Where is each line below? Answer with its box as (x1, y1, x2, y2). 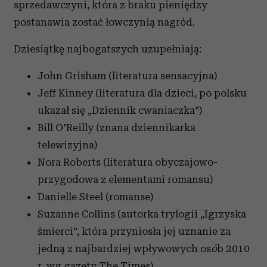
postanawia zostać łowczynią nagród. (14, 16, 195, 28)
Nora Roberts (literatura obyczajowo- (38, 156, 218, 168)
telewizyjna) (38, 139, 97, 151)
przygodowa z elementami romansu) (38, 173, 213, 185)
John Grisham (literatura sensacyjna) (38, 70, 217, 82)
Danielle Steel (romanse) (38, 191, 153, 203)
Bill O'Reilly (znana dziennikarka (38, 122, 195, 133)
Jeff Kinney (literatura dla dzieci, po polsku (38, 87, 247, 99)
